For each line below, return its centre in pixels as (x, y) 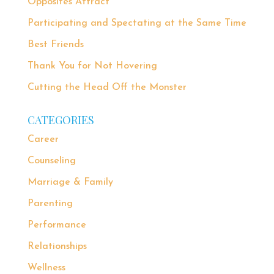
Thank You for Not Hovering (92, 66)
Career (43, 139)
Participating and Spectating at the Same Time (137, 23)
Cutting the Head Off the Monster (107, 87)
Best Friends (55, 44)
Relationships (57, 246)
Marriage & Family (70, 182)
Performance (57, 225)
